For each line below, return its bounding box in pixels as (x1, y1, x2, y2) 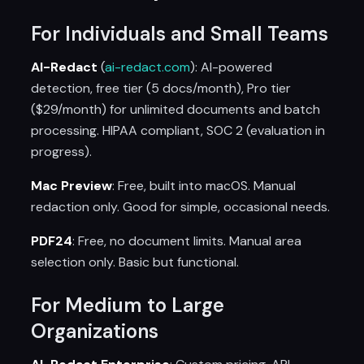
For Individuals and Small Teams (31, 21, 329, 46)
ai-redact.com (105, 58, 191, 76)
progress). (31, 143, 93, 160)
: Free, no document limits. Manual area (72, 232, 302, 249)
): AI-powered (190, 58, 273, 76)
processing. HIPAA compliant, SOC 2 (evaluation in (31, 122, 326, 139)
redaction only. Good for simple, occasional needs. (31, 198, 331, 215)
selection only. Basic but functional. (31, 253, 240, 271)
